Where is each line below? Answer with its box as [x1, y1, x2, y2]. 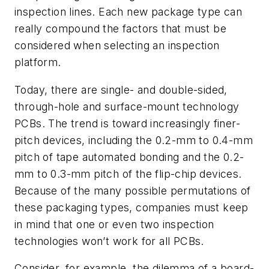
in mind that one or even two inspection [14, 217, 214, 231]
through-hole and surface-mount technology [14, 100, 240, 113]
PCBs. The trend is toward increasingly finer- [14, 116, 240, 130]
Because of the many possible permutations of [14, 184, 251, 197]
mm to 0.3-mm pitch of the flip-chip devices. [14, 167, 242, 180]
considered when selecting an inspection [14, 39, 220, 52]
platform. [14, 56, 61, 68]
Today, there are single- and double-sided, [14, 83, 228, 96]
